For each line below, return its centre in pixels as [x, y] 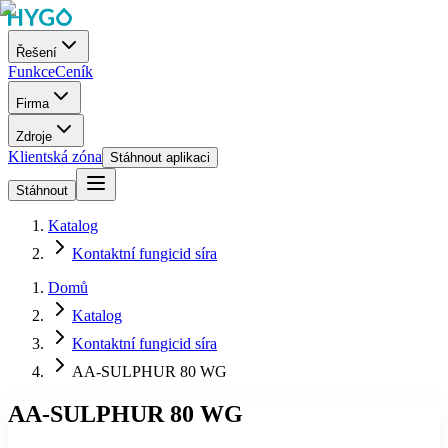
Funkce [31, 71]
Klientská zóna [55, 156]
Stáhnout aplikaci [160, 157]
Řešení [36, 52]
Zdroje [34, 136]
